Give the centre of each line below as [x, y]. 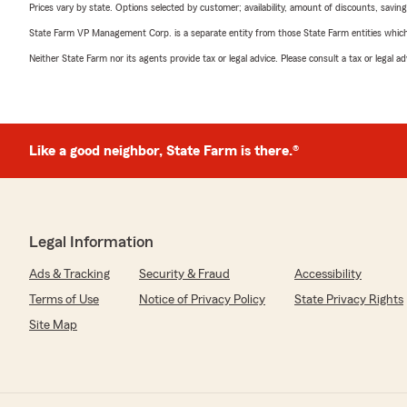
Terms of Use [64, 300]
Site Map [53, 325]
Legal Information [91, 242]
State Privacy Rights [349, 300]
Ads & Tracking [69, 274]
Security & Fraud [184, 274]
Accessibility [328, 274]
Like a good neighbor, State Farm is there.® [164, 151]
